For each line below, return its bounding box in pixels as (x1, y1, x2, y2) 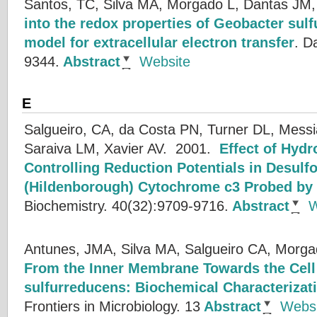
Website (139, 52, 190, 69)
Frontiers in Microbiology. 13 (24, 297, 200, 314)
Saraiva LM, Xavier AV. (24, 139, 167, 156)
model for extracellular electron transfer (24, 33, 294, 50)
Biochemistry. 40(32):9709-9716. (24, 197, 229, 214)
